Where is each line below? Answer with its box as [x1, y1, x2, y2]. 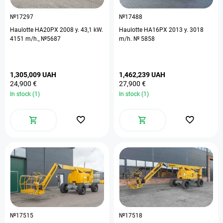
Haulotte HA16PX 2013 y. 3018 [119, 26, 204, 33]
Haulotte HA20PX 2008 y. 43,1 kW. [10, 26, 60, 33]
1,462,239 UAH [119, 71, 165, 79]
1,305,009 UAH [10, 71, 56, 79]
